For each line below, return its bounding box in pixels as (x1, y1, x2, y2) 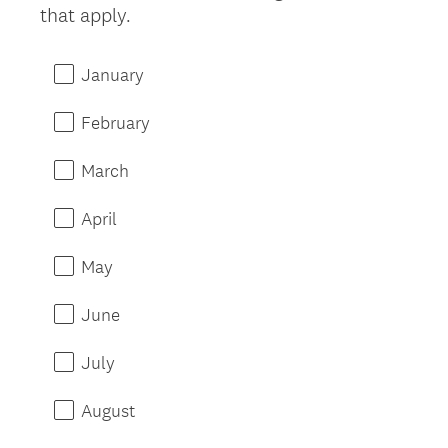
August (81, 398, 136, 422)
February (81, 110, 150, 134)
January (81, 62, 144, 86)
